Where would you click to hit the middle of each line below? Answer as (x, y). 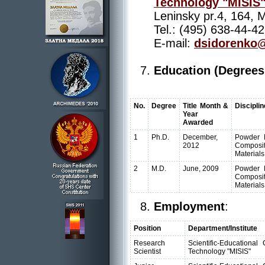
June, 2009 (201, 169)
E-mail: (174, 43)
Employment (189, 206)
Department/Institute (223, 228)
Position (147, 228)
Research (149, 243)
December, (200, 137)
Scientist (147, 251)
